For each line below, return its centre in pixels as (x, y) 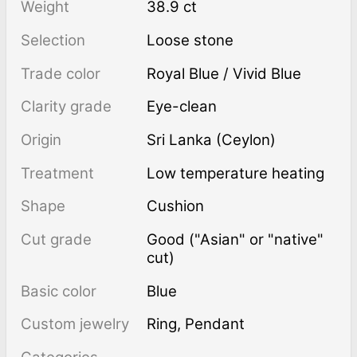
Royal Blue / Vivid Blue (224, 73)
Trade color (60, 73)
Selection (53, 40)
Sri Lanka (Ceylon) (212, 139)
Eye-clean (186, 107)
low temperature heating (240, 173)
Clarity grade (66, 107)
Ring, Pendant (201, 324)
